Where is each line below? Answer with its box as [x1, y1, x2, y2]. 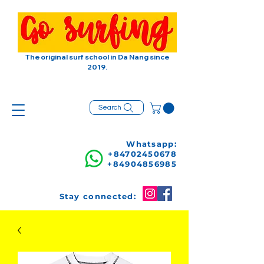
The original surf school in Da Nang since [25, 52, 169, 61]
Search [98, 104, 121, 111]
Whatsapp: [126, 138, 177, 148]
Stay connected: [59, 191, 136, 201]
